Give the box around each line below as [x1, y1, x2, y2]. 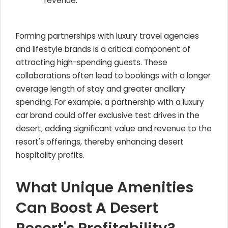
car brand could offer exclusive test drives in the [16, 110, 199, 121]
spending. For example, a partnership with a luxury [16, 97, 204, 107]
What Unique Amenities [16, 177, 193, 197]
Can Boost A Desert [16, 197, 158, 218]
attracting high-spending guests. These [16, 57, 167, 68]
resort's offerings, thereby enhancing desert [16, 136, 184, 147]
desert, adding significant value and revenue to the [16, 123, 212, 134]
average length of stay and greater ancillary [16, 83, 185, 94]
